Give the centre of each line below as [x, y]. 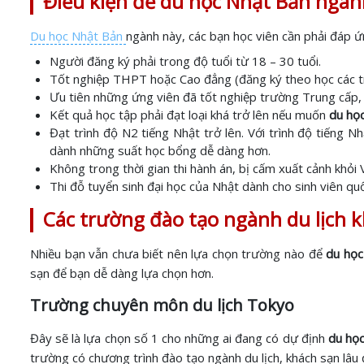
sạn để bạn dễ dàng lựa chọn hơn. [122, 273]
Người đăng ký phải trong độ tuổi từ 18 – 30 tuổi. [185, 61]
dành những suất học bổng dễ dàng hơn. [160, 150]
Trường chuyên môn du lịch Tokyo [162, 305]
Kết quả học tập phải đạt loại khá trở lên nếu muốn [188, 115]
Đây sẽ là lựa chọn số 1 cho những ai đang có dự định [179, 338]
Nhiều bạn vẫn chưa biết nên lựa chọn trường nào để [178, 253]
